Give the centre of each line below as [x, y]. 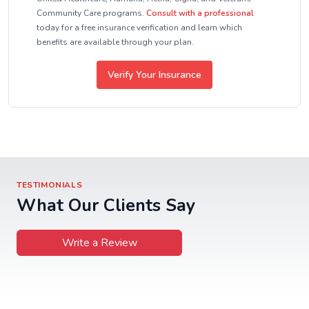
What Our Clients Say [106, 205]
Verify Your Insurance [154, 75]
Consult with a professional [200, 13]
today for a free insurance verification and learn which [139, 28]
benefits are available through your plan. [115, 42]
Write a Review [99, 243]
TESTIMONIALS [50, 185]
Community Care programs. [90, 13]
